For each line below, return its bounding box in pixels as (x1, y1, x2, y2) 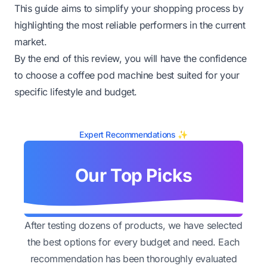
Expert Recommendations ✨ (79, 129, 188, 139)
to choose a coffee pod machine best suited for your (14, 69, 240, 81)
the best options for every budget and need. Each (27, 235, 240, 248)
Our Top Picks (74, 164, 193, 186)
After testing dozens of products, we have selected (24, 219, 243, 231)
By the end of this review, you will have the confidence (14, 52, 247, 64)
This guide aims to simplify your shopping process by (14, 2, 244, 14)
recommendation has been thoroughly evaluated (30, 252, 237, 265)
